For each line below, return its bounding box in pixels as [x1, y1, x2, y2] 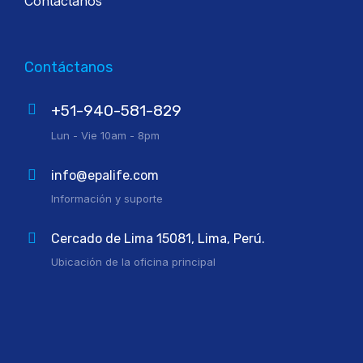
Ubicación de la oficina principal [51, 255, 216, 269]
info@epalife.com [51, 168, 159, 184]
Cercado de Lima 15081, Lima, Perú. [51, 231, 265, 247]
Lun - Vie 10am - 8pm [51, 129, 160, 143]
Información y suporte [51, 192, 163, 206]
